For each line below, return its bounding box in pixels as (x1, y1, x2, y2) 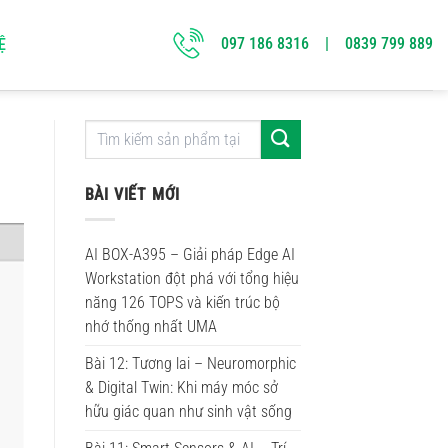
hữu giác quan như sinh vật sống (84, 401, 292, 421)
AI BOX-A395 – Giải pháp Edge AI (84, 244, 295, 264)
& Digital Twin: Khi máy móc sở (84, 377, 278, 397)
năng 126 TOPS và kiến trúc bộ (84, 292, 280, 312)
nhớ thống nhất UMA (84, 316, 217, 336)
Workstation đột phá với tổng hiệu (84, 268, 299, 288)
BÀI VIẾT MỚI (84, 185, 181, 204)
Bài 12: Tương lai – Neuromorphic (84, 353, 296, 373)
